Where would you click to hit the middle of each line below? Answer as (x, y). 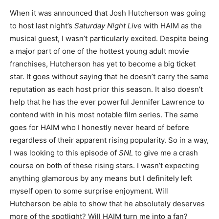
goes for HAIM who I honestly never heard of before (99, 127)
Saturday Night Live (108, 26)
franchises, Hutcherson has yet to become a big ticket (103, 64)
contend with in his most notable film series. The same (104, 115)
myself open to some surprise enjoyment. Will (89, 191)
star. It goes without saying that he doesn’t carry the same (109, 77)
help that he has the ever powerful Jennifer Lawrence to (107, 102)
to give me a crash (165, 153)
